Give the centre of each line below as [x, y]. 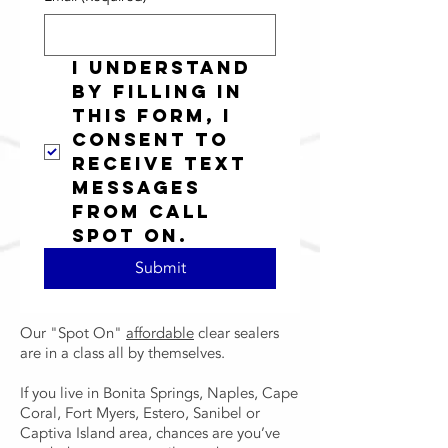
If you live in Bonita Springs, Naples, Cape [159, 393]
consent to [150, 139]
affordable [160, 333]
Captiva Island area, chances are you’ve [150, 433]
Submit [160, 268]
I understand [161, 67]
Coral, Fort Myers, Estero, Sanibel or [140, 413]
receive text [159, 163]
